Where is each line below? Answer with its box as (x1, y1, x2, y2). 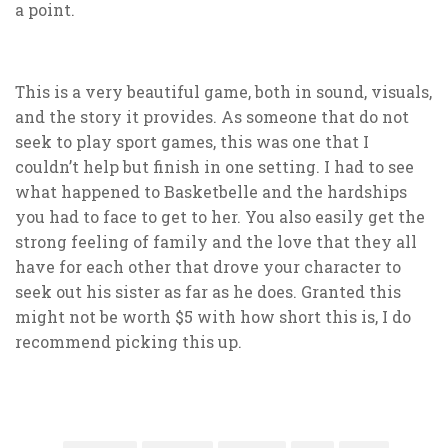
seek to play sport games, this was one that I (15, 131, 369, 153)
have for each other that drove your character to (15, 256, 401, 278)
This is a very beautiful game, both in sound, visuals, (15, 81, 432, 103)
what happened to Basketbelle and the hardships (15, 181, 407, 203)
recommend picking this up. (15, 331, 242, 353)
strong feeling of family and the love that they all (15, 231, 417, 253)
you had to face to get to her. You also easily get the (15, 206, 425, 228)
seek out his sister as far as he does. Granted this (15, 281, 401, 303)
